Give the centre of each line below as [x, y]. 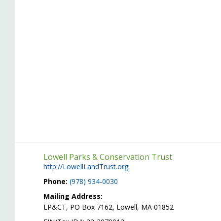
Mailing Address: [73, 196]
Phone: [55, 181]
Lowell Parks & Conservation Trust [108, 157]
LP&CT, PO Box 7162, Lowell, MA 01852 [109, 207]
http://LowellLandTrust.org [86, 166]
